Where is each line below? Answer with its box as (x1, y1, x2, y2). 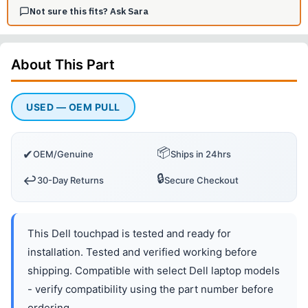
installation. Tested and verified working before (27, 245, 257, 259)
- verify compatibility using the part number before (27, 283, 274, 296)
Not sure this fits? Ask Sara (29, 5, 148, 17)
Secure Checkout (164, 175, 239, 186)
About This (11, 56, 87, 74)
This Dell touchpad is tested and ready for (27, 227, 231, 241)
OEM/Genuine (33, 148, 93, 160)
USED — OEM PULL (26, 101, 120, 113)
